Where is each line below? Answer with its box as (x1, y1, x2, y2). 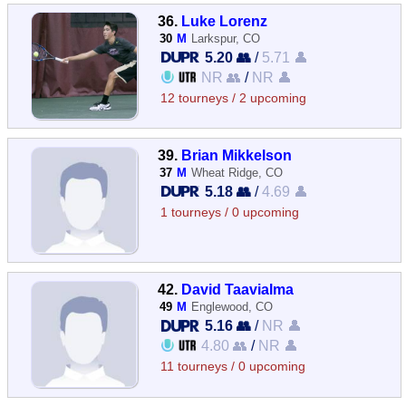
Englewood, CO (191, 300, 274, 314)
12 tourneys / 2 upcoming (160, 91, 307, 105)
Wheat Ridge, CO (191, 166, 284, 179)
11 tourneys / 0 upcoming (160, 360, 306, 374)
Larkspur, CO (191, 31, 261, 45)
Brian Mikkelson (181, 147, 293, 163)
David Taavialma (181, 281, 295, 298)
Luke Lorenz (181, 12, 268, 29)
